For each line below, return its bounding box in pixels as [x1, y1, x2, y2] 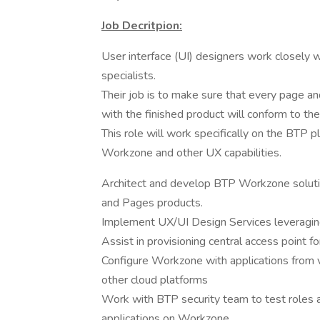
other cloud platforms [101, 272, 208, 288]
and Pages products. [101, 195, 203, 211]
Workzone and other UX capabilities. [101, 145, 281, 161]
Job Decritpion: [101, 18, 182, 34]
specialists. [101, 68, 156, 84]
